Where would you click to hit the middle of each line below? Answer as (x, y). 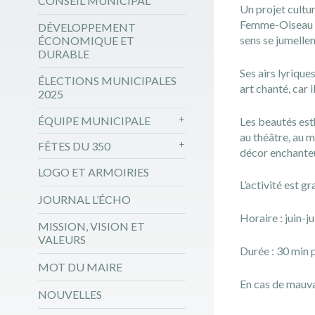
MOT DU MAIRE (80, 266)
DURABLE (63, 53)
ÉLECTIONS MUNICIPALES (107, 80)
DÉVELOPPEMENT (86, 27)
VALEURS (62, 239)
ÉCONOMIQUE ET (86, 40)
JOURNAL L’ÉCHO (84, 199)
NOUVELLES (70, 294)
